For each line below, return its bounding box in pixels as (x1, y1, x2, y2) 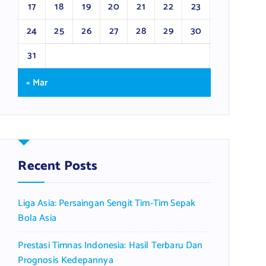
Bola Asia (18, 210, 56, 226)
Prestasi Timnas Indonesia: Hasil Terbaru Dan (18, 237, 203, 254)
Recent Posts (18, 156, 98, 177)
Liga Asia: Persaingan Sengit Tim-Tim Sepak (18, 195, 196, 211)
